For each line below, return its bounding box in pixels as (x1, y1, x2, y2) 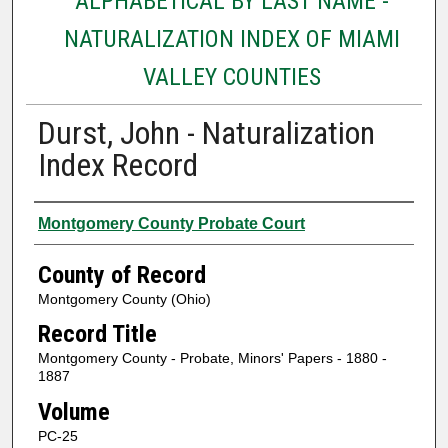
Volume (37, 397, 110, 426)
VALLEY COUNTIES (142, 62, 321, 91)
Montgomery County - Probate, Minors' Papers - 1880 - (37, 350, 387, 367)
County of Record (37, 260, 206, 289)
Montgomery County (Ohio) (37, 290, 211, 307)
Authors (33, 206, 112, 235)
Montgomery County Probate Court (37, 214, 305, 232)
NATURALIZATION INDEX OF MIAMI (63, 24, 400, 53)
